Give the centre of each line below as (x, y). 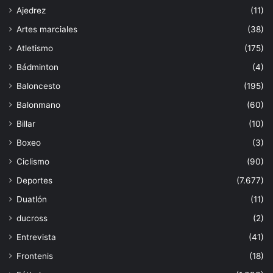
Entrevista (36, 237)
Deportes (34, 180)
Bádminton (37, 67)
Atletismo (35, 48)
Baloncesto (38, 86)
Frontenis (35, 256)
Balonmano (38, 105)
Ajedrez (31, 10)
